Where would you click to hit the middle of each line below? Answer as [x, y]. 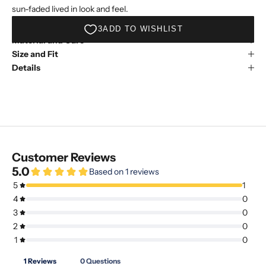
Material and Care [48, 40]
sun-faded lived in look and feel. [70, 9]
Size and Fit [35, 54]
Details [26, 67]
